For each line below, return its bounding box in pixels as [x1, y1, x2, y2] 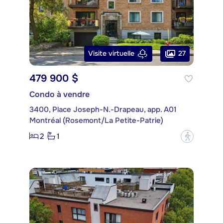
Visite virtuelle [88, 49, 134, 58]
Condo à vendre [29, 89, 90, 100]
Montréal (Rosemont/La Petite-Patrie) [29, 115, 163, 125]
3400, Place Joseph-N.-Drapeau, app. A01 [29, 104, 177, 114]
